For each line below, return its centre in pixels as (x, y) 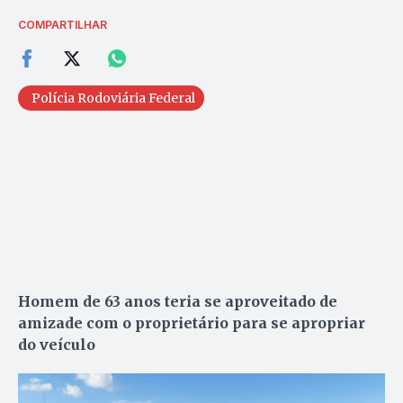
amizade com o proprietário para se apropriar (192, 322)
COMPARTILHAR (63, 24)
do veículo (57, 344)
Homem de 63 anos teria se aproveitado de (178, 301)
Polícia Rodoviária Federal (113, 98)
